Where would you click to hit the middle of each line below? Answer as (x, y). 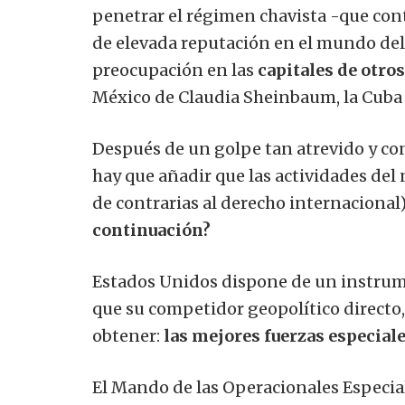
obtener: (126, 336)
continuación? (151, 231)
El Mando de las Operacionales (216, 388)
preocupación (148, 71)
